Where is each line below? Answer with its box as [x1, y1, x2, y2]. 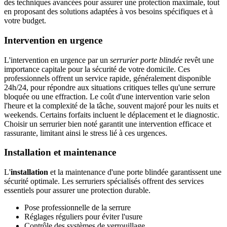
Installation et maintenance [4, 147, 116, 158]
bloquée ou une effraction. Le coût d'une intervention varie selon [4, 92, 210, 101]
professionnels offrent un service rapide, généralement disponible [4, 73, 211, 83]
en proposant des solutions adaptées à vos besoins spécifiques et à [4, 7, 213, 16]
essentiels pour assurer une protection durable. [4, 186, 150, 195]
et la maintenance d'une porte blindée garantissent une [48, 168, 221, 177]
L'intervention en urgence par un [4, 55, 110, 64]
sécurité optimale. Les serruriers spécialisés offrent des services [4, 177, 204, 186]
